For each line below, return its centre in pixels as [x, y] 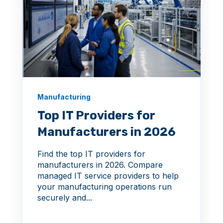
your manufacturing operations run [105, 187]
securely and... [65, 198]
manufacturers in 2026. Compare [100, 165]
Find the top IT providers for [91, 154]
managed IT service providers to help [108, 176]
